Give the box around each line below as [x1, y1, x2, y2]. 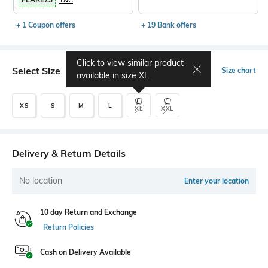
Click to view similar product [77, 57, 184, 69]
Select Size [12, 65, 60, 77]
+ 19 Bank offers [141, 20, 197, 30]
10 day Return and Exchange [40, 208, 137, 217]
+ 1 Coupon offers [16, 20, 75, 30]
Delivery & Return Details [12, 147, 126, 160]
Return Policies [43, 223, 94, 232]
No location [19, 175, 62, 187]
